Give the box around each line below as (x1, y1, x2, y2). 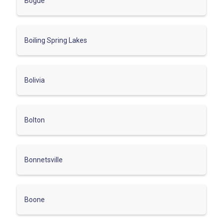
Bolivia (24, 76, 45, 84)
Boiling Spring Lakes (24, 36, 87, 44)
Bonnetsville (24, 155, 63, 164)
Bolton (24, 115, 45, 124)
